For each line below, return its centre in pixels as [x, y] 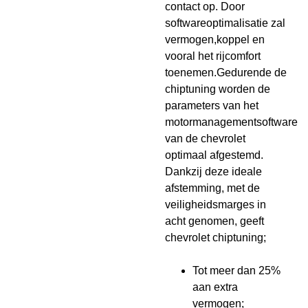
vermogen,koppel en [215, 40]
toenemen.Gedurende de [226, 73]
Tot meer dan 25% [237, 271]
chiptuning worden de [218, 89]
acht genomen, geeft [215, 221]
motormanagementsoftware [232, 122]
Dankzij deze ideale [214, 172]
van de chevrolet [206, 139]
